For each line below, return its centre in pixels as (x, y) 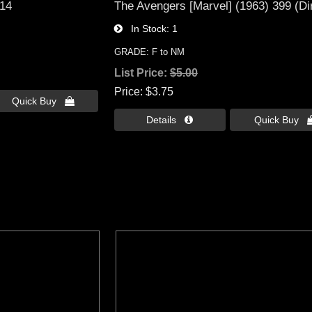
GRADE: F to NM (149, 52)
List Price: (142, 73)
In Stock (144, 29)
